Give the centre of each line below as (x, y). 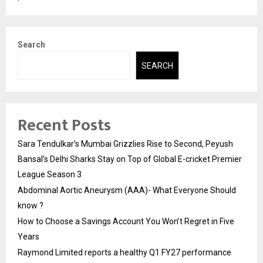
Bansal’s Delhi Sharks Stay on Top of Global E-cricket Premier (130, 159)
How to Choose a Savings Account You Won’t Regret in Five (126, 221)
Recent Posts (64, 125)
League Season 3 (50, 174)
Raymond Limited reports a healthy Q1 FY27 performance (124, 252)
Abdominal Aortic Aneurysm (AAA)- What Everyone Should (127, 190)
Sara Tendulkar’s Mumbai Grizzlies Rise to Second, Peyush (125, 144)
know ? (31, 205)
